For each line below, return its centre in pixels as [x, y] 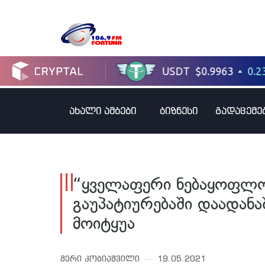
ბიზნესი [179, 111]
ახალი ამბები [103, 111]
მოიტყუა [104, 223]
